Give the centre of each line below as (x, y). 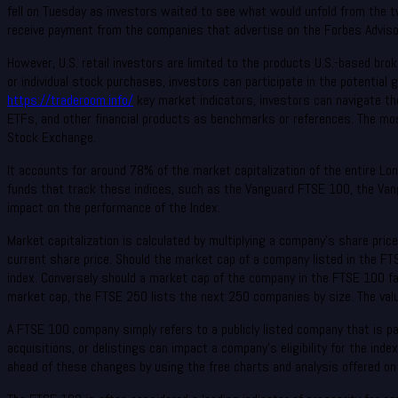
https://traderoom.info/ (70, 100)
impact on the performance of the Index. (114, 208)
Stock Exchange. (52, 138)
